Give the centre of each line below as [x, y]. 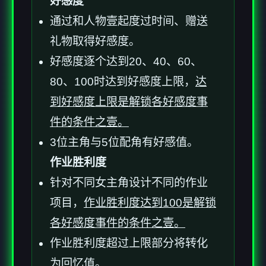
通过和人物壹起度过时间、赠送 [129, 21]
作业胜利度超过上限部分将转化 [129, 243]
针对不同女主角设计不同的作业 [129, 182]
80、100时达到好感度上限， [123, 81]
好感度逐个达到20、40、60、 [126, 61]
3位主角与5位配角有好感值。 [124, 142]
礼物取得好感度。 [95, 41]
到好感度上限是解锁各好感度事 [129, 102]
